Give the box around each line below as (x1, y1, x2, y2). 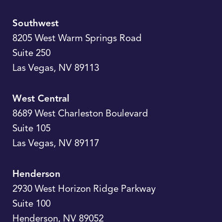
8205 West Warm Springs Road (12, 32, 142, 44)
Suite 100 (12, 198, 51, 209)
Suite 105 (12, 122, 51, 134)
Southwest (12, 17, 58, 29)
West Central (12, 93, 69, 104)
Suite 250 (12, 47, 51, 58)
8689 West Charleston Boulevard (12, 108, 148, 119)
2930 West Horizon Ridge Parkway (12, 183, 156, 194)
